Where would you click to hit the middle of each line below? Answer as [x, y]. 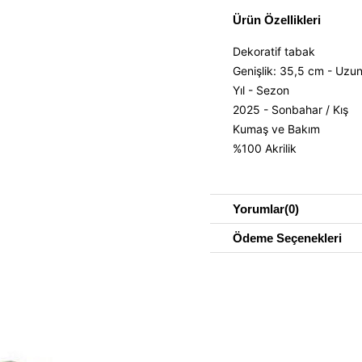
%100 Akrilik [265, 148]
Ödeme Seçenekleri [287, 238]
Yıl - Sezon [261, 90]
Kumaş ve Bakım [276, 129]
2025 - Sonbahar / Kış [290, 109]
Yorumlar [259, 209]
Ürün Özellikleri [277, 20]
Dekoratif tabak [274, 51]
